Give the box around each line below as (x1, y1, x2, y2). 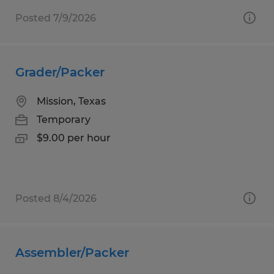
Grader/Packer (15, 64, 105, 80)
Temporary (37, 113, 91, 125)
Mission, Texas (37, 95, 106, 107)
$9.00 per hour (37, 131, 111, 144)
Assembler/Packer (15, 245, 129, 260)
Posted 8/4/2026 (15, 192, 97, 204)
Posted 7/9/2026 (15, 12, 96, 24)
